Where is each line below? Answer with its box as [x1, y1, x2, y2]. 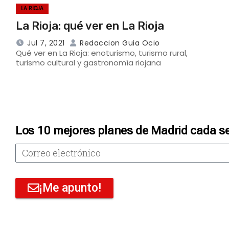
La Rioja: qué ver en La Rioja [16, 18, 164, 33]
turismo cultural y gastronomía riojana [16, 57, 161, 68]
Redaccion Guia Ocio [77, 37, 160, 48]
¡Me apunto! [39, 181, 101, 195]
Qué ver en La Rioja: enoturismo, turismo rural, [16, 47, 188, 58]
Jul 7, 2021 [27, 37, 65, 48]
